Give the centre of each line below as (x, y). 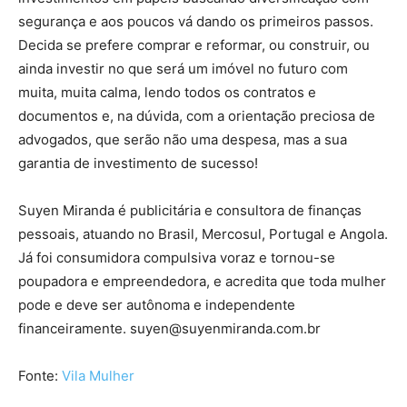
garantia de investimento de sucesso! (138, 163)
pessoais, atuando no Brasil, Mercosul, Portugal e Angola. (203, 234)
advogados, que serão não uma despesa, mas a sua (183, 139)
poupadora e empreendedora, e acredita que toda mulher (202, 281)
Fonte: (40, 376)
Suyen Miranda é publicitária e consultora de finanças (190, 210)
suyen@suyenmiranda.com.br (225, 328)
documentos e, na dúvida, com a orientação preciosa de (197, 116)
